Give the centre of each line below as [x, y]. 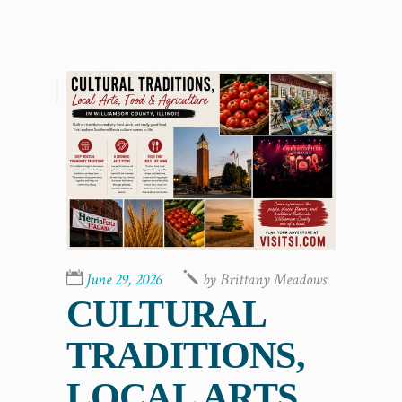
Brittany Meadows [273, 280]
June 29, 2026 [124, 280]
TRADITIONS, [186, 356]
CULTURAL [167, 315]
